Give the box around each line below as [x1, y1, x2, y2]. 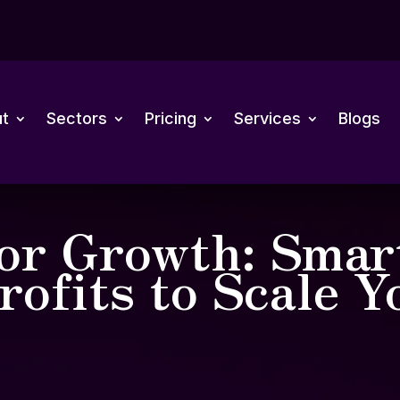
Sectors [46, 109, 107, 128]
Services [233, 109, 301, 128]
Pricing [144, 109, 196, 128]
